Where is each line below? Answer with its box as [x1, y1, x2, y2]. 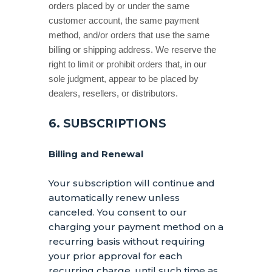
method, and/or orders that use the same [49, 30, 209, 40]
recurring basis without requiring [49, 236, 205, 247]
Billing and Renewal [49, 148, 143, 160]
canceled [49, 206, 93, 218]
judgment [67, 74, 104, 84]
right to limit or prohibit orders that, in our [49, 59, 206, 69]
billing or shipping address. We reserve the [49, 45, 216, 55]
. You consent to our [93, 206, 187, 218]
